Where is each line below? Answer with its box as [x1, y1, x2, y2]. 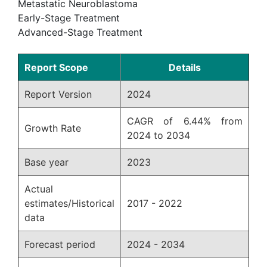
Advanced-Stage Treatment [18, 26, 142, 38]
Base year [24, 156, 69, 168]
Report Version [24, 88, 92, 100]
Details [169, 61, 201, 73]
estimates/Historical [24, 197, 114, 209]
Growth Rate [24, 122, 81, 134]
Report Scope [24, 61, 88, 73]
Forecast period [24, 238, 95, 250]
